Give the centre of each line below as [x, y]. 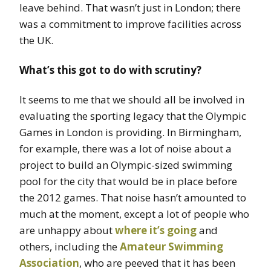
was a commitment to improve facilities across [130, 24]
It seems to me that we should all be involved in [132, 100]
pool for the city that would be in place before [128, 181]
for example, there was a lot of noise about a [126, 149]
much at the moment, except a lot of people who [134, 214]
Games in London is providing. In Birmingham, [130, 132]
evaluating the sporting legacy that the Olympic [133, 116]
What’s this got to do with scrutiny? [110, 70]
